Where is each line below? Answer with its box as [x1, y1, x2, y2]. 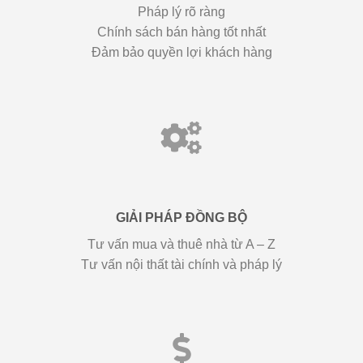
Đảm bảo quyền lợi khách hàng [91, 45, 272, 59]
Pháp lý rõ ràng [138, 4, 225, 19]
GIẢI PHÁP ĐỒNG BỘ [116, 210, 247, 224]
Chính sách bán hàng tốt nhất [97, 24, 266, 39]
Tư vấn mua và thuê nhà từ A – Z [88, 237, 275, 251]
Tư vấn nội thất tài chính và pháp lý [81, 257, 282, 271]
